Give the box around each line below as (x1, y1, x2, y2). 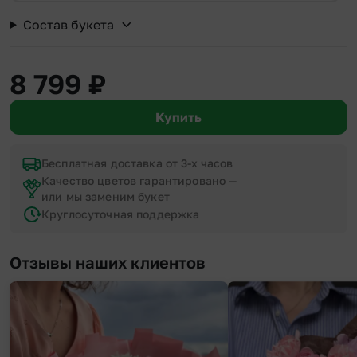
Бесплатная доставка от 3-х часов (41, 156, 233, 171)
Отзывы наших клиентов (10, 253, 206, 273)
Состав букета (22, 17, 114, 33)
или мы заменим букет (41, 190, 170, 204)
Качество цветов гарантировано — (41, 174, 237, 188)
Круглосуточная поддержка (41, 207, 200, 222)
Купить (155, 109, 202, 126)
